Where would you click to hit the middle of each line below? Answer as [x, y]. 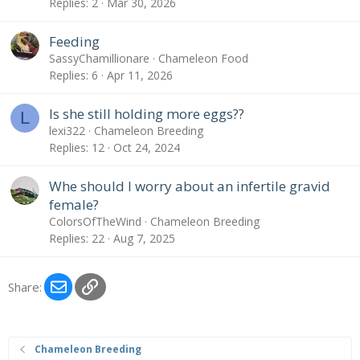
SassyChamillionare [99, 58]
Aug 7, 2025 [144, 239]
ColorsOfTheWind [95, 221]
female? [74, 204]
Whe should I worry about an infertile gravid [190, 186]
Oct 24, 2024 [147, 148]
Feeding [74, 41]
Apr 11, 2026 [140, 76]
